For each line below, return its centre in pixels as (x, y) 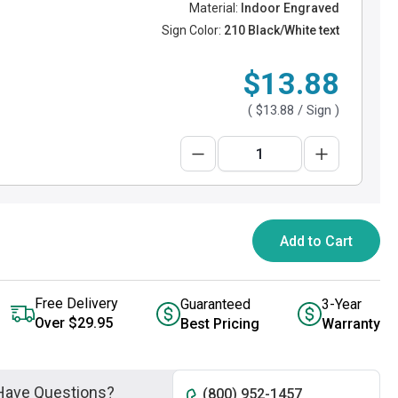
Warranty (351, 323)
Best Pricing (220, 323)
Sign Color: (191, 30)
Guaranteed (215, 304)
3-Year (342, 304)
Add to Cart (316, 241)
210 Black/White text (282, 30)
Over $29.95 (74, 323)
